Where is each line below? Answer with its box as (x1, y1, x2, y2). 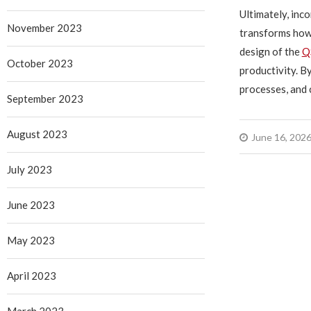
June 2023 (7, 199, 55, 211)
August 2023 (7, 128, 67, 140)
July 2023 (7, 163, 52, 176)
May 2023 (7, 234, 55, 246)
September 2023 (7, 92, 83, 105)
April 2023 (7, 269, 56, 282)
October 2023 (7, 57, 73, 69)
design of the (239, 45, 302, 58)
